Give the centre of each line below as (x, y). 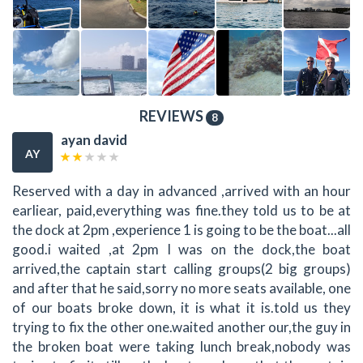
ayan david (94, 140)
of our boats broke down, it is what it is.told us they (181, 307)
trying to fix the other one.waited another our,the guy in (181, 327)
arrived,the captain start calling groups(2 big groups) (181, 268)
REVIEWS (173, 116)
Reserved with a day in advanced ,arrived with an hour (181, 190)
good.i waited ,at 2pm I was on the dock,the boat (181, 249)
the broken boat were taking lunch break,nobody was (181, 346)
